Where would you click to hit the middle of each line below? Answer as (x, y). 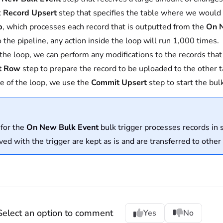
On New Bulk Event (62, 127)
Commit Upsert (119, 83)
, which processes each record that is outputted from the (104, 27)
